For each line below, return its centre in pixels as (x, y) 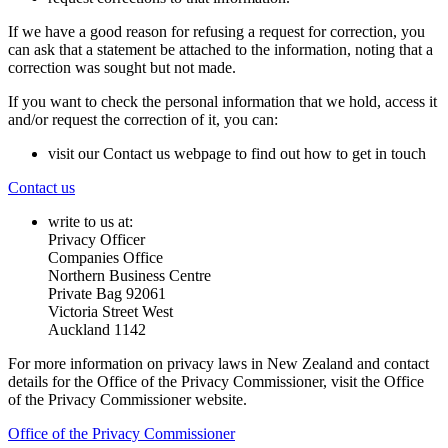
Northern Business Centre (129, 275)
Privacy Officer (96, 239)
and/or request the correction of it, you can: (143, 119)
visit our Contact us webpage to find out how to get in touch (239, 153)
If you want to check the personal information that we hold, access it (222, 101)
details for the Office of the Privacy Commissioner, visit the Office (216, 381)
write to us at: (90, 221)
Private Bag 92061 (107, 293)
